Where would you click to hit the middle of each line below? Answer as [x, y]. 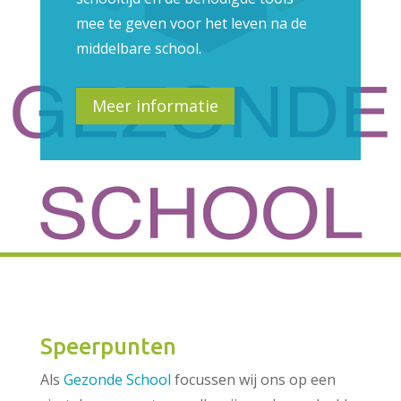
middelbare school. [138, 48]
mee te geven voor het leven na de [191, 23]
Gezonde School [117, 379]
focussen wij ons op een [253, 379]
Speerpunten [108, 346]
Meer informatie [155, 106]
